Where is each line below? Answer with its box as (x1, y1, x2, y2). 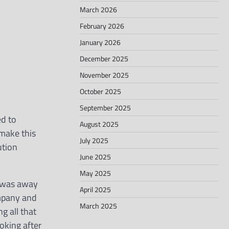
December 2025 (80, 53, 128, 64)
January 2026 (80, 36, 121, 48)
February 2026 (80, 20, 124, 31)
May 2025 (80, 167, 111, 178)
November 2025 (80, 69, 129, 80)
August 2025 (80, 118, 119, 129)
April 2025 (80, 184, 111, 195)
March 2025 (80, 200, 117, 211)
